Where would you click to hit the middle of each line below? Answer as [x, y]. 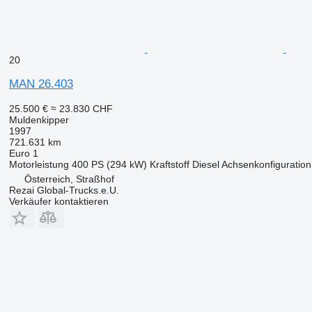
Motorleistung [39, 164]
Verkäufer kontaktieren [58, 201]
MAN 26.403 [41, 84]
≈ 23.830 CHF [81, 108]
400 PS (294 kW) [109, 164]
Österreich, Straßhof [69, 179]
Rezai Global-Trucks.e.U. [64, 190]
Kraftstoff [169, 164]
